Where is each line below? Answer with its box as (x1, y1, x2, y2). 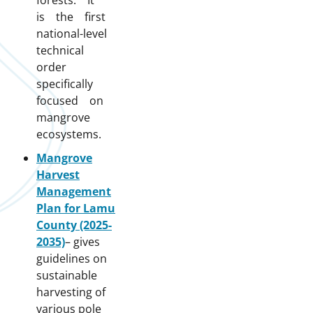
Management (36, 184, 111, 200)
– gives (65, 234, 100, 250)
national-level (36, 26, 118, 42)
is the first (36, 9, 117, 25)
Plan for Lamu (36, 201, 115, 217)
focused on (36, 93, 115, 109)
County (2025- (36, 217, 112, 233)
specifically (36, 76, 104, 92)
